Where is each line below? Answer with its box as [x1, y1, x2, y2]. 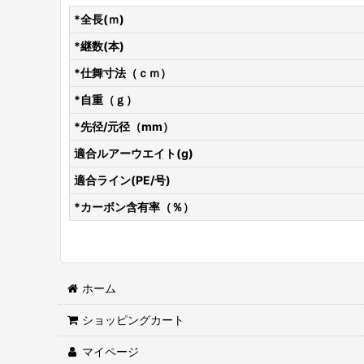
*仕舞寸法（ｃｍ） [74, 66, 171, 80]
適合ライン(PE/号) [74, 173, 171, 187]
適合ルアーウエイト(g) [74, 146, 193, 160]
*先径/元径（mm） [74, 119, 174, 133]
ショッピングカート [82, 313, 185, 327]
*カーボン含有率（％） [74, 200, 194, 214]
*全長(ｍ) [74, 12, 124, 26]
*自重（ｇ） [74, 93, 137, 106]
